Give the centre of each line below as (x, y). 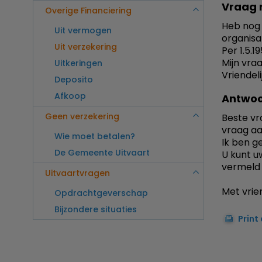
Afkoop (70, 96)
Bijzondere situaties (96, 210)
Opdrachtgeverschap (101, 193)
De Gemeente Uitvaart (102, 153)
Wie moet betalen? (95, 137)
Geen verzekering (82, 117)
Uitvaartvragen (77, 173)
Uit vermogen (83, 31)
